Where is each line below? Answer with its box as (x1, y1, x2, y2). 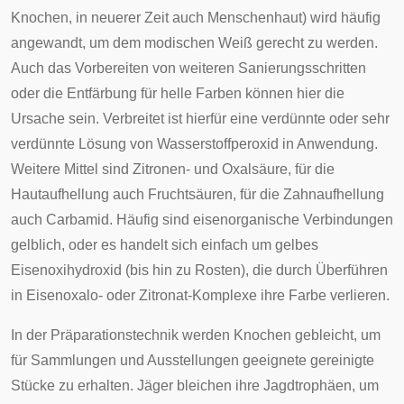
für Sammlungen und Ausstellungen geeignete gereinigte (11, 353, 374, 368)
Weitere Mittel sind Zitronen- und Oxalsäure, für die (11, 161, 335, 177)
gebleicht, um (291, 327, 381, 343)
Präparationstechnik (50, 327, 179, 343)
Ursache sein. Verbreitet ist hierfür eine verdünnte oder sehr (11, 111, 390, 126)
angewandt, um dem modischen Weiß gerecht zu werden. (11, 35, 378, 50)
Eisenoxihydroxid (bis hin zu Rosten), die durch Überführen (11, 262, 388, 278)
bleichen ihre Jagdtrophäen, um (173, 378, 379, 393)
